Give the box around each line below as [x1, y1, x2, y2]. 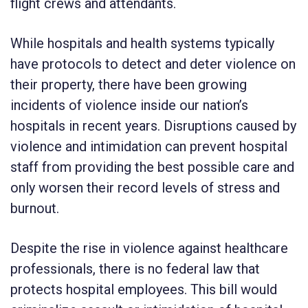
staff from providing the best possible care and [10, 158, 294, 175]
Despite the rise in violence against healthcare [10, 239, 288, 256]
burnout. [10, 199, 59, 217]
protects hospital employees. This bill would [10, 280, 277, 298]
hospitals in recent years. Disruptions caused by [10, 117, 296, 134]
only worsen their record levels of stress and [10, 179, 280, 196]
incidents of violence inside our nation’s [10, 96, 248, 113]
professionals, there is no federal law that [10, 260, 260, 277]
